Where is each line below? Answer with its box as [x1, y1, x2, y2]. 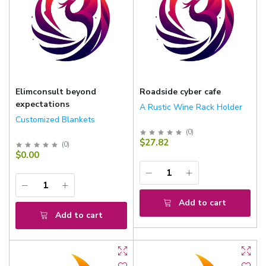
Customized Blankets [15, 113, 95, 125]
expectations [15, 98, 69, 110]
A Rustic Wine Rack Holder [139, 101, 242, 113]
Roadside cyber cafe [139, 85, 221, 97]
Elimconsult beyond [15, 85, 96, 97]
